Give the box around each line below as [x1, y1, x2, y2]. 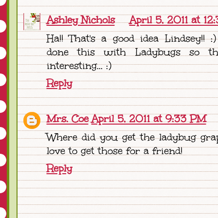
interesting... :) [46, 59, 111, 73]
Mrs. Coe [46, 112, 89, 126]
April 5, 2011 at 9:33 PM [91, 112, 206, 126]
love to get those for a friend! [46, 144, 182, 158]
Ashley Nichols [46, 13, 115, 27]
